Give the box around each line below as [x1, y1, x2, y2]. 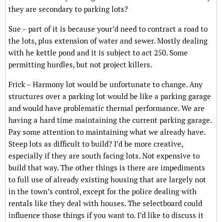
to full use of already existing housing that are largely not [8, 175, 206, 185]
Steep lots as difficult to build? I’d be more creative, [8, 139, 183, 149]
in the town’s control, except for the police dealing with [8, 187, 197, 197]
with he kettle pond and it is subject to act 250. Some [8, 48, 188, 58]
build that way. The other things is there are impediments [8, 163, 205, 173]
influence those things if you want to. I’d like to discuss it [8, 211, 204, 221]
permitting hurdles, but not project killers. [8, 60, 152, 70]
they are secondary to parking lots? [8, 4, 128, 14]
